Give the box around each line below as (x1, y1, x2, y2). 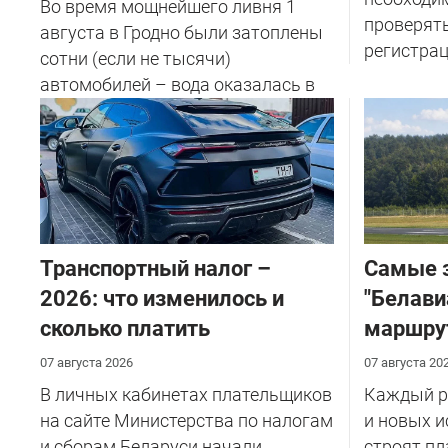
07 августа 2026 (40, 354, 133, 370)
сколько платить (40, 315, 210, 341)
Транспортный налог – (40, 255, 271, 281)
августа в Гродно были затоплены (40, 21, 323, 43)
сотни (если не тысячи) (40, 47, 231, 69)
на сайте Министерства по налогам (40, 409, 333, 431)
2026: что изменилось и (40, 285, 284, 311)
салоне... (40, 99, 110, 121)
